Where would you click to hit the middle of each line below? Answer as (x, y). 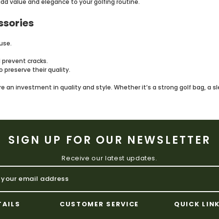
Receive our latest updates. (109, 158)
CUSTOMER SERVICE (99, 204)
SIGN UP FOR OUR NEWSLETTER (109, 140)
